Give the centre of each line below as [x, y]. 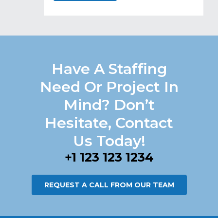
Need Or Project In [109, 87]
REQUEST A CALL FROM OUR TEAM [109, 185]
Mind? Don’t [109, 105]
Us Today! [109, 141]
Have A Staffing [109, 69]
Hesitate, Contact [109, 123]
